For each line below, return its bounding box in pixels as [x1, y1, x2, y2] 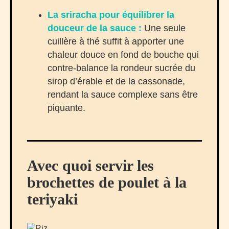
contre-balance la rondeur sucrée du [48, 63, 195, 74]
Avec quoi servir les [27, 157, 154, 174]
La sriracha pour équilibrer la [48, 10, 174, 20]
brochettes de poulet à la [27, 174, 187, 191]
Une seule [142, 23, 186, 34]
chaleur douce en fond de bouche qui [48, 50, 199, 60]
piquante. [48, 103, 85, 113]
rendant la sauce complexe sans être [48, 89, 198, 100]
